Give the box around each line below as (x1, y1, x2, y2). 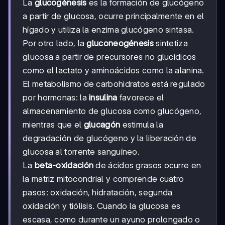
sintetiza (153, 38, 188, 49)
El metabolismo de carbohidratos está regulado (23, 79, 205, 89)
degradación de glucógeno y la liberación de (23, 133, 196, 144)
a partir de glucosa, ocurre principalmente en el (23, 11, 204, 22)
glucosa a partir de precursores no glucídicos (23, 52, 196, 62)
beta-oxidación (34, 160, 94, 171)
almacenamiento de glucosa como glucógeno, (23, 106, 202, 117)
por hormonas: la (23, 92, 89, 103)
